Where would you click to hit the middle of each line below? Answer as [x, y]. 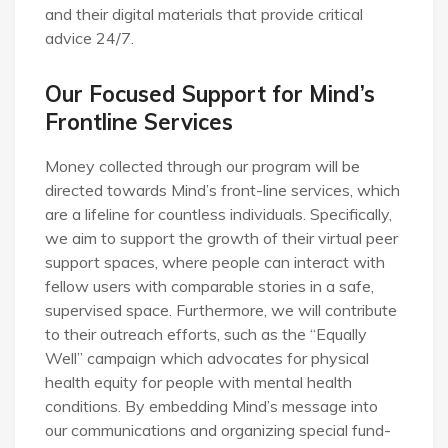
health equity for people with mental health [198, 381]
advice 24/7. [89, 37]
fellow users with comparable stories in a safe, [209, 285]
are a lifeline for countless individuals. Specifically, [218, 213]
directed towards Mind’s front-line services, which [222, 189]
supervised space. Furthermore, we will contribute [221, 309]
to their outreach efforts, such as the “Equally [206, 333]
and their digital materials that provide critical [204, 13]
